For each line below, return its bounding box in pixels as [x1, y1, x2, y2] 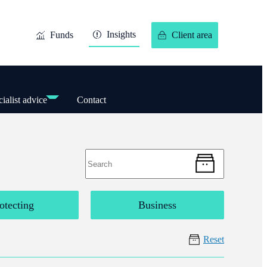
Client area [172, 30, 212, 40]
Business [138, 199, 176, 211]
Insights [107, 29, 136, 39]
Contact [76, 95, 106, 105]
